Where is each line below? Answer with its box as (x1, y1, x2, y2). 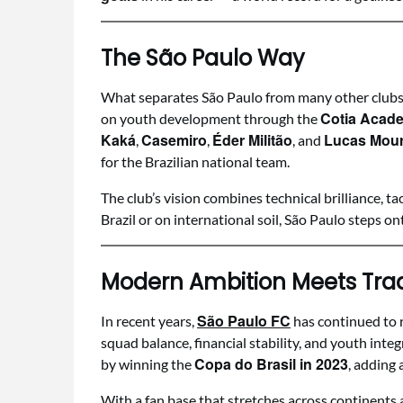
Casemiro (141, 130, 207, 150)
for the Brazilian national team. (101, 153, 290, 170)
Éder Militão (212, 130, 292, 150)
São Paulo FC (197, 310, 291, 331)
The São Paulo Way (101, 43, 305, 73)
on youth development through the (101, 110, 320, 127)
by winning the (101, 355, 194, 372)
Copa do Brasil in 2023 (194, 354, 348, 374)
